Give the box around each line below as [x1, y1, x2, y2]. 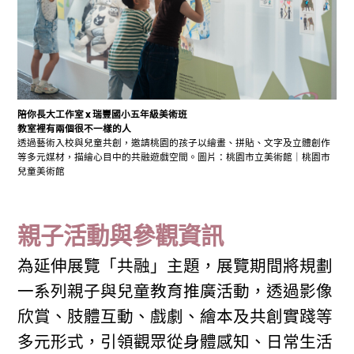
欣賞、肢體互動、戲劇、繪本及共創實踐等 [17, 304, 333, 328]
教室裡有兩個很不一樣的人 [17, 122, 132, 135]
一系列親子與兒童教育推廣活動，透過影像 [17, 279, 333, 303]
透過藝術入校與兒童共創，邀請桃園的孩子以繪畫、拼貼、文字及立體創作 [17, 137, 331, 149]
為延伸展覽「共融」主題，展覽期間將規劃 [17, 254, 333, 277]
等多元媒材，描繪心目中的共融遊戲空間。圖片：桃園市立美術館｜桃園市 [17, 151, 331, 164]
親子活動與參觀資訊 [17, 219, 224, 252]
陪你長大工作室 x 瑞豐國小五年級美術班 [17, 108, 188, 121]
